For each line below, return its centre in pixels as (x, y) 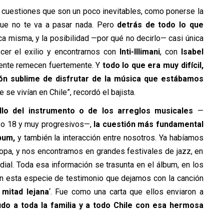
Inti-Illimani (139, 51)
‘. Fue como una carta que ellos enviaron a (126, 191)
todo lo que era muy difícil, (153, 65)
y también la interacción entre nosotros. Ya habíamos (109, 137)
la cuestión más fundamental (147, 124)
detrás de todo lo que (160, 24)
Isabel (192, 51)
